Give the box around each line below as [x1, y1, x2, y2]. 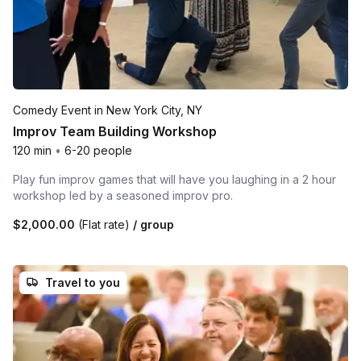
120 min [13, 143, 52, 157]
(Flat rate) [78, 217, 130, 231]
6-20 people [64, 143, 132, 157]
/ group [130, 217, 174, 231]
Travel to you [45, 275, 120, 289]
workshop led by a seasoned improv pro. [13, 188, 233, 202]
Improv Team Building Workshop [13, 122, 217, 139]
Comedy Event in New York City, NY [13, 102, 202, 117]
